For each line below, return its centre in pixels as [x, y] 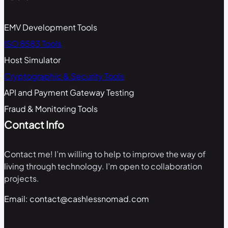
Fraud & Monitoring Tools [51, 108]
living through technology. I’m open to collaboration [103, 166]
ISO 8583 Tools [33, 43]
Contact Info [34, 124]
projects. [22, 178]
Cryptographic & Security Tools [64, 76]
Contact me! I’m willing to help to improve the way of [105, 154]
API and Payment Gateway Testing [69, 92]
